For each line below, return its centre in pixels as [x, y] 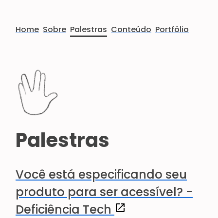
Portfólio [172, 29]
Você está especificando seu [101, 174]
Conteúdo [131, 29]
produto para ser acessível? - [104, 192]
